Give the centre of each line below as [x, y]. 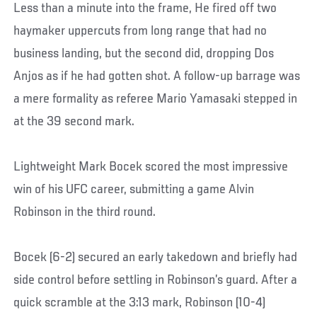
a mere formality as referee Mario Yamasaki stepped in [156, 99]
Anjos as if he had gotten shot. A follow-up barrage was [157, 76]
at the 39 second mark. [74, 121]
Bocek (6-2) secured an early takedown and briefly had [156, 257]
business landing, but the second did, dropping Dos [144, 53]
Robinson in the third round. [85, 212]
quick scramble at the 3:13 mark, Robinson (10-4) [140, 302]
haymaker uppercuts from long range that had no [140, 31]
